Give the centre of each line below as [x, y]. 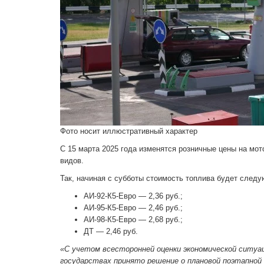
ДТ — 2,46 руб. [111, 231]
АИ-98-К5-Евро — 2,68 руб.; [133, 219]
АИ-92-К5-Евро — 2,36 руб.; [133, 196]
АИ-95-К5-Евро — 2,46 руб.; [133, 207]
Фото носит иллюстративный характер [129, 131]
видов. [72, 160]
